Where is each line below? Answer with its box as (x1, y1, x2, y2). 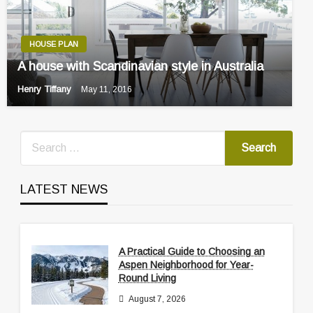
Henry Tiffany (17, 84, 74, 95)
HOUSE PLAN (29, 39, 78, 48)
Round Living (118, 272, 176, 284)
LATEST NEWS (20, 182, 108, 197)
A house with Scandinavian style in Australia (17, 59, 263, 73)
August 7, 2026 (128, 294, 186, 305)
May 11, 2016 (81, 84, 132, 94)
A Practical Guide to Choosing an (118, 246, 265, 258)
